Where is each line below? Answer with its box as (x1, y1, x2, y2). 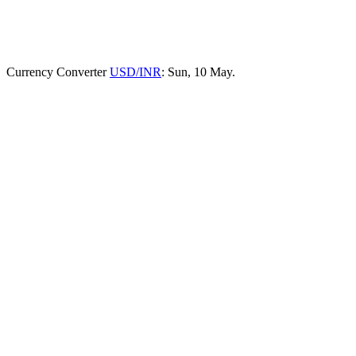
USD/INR (110, 64, 161, 79)
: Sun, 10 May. (161, 64, 235, 79)
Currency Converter (6, 64, 110, 79)
